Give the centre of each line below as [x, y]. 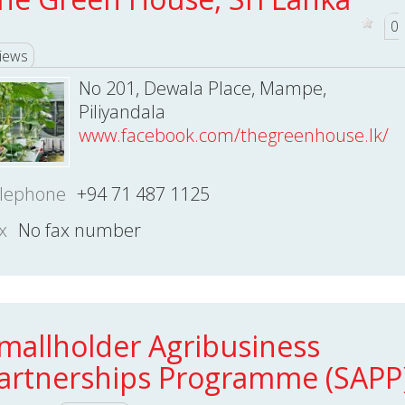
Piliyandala [122, 112]
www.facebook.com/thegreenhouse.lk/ [233, 135]
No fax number [79, 230]
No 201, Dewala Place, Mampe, [202, 88]
